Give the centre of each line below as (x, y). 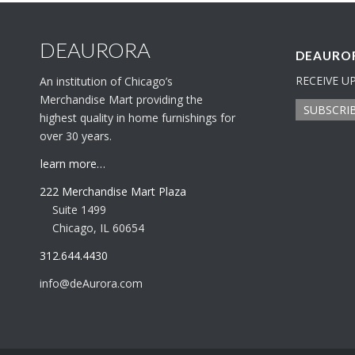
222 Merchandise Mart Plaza (113, 192)
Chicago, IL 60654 (98, 228)
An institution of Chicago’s (106, 82)
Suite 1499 (79, 210)
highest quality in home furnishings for (137, 118)
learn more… (73, 164)
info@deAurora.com (91, 283)
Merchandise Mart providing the (121, 100)
